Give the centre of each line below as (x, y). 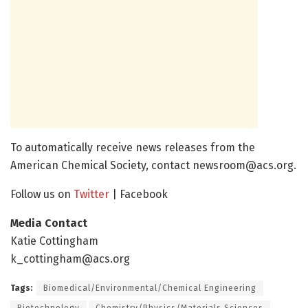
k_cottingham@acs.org (70, 258)
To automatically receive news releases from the (133, 147)
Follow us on (42, 194)
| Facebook (139, 194)
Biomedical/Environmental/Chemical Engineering (150, 288)
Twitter (91, 194)
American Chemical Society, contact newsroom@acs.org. (153, 165)
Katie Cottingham (54, 241)
